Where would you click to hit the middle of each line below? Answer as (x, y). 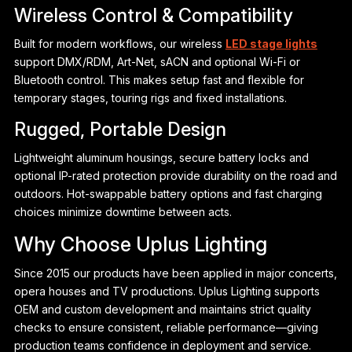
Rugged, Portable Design (120, 130)
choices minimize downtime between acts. (123, 212)
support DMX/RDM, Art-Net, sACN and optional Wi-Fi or (157, 62)
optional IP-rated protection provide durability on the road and (175, 176)
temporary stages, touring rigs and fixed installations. (150, 98)
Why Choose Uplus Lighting (140, 245)
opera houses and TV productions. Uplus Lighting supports (167, 291)
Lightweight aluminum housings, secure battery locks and (161, 158)
